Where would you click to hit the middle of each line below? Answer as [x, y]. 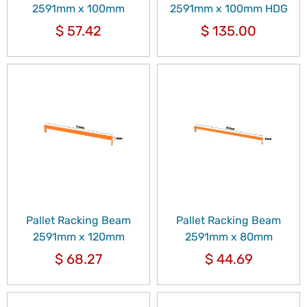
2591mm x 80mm [229, 236]
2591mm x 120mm [78, 236]
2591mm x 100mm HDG [229, 8]
